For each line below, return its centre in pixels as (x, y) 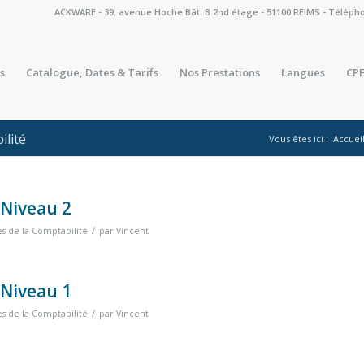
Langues (303, 72)
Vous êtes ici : (299, 139)
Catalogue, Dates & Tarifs (92, 72)
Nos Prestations (220, 72)
